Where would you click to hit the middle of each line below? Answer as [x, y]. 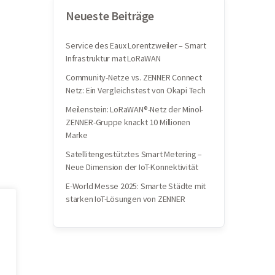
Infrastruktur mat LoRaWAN [113, 58]
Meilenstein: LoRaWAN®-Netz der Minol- [135, 109]
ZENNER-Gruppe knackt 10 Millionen [128, 122]
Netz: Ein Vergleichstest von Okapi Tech [136, 90]
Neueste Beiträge [110, 16]
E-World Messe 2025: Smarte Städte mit [136, 186]
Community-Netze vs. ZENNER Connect [134, 77]
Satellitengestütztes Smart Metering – [134, 154]
